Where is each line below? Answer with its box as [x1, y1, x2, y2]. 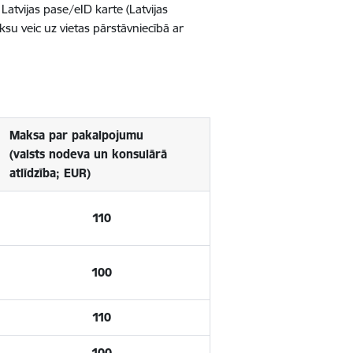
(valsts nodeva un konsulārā [9, 147, 168, 162]
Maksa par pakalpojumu [9, 128, 144, 143]
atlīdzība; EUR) [9, 165, 91, 180]
